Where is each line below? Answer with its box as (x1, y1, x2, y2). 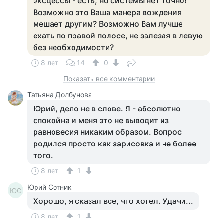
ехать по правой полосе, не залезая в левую (33, 31, 203, 40)
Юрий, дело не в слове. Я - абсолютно (33, 104, 181, 113)
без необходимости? (33, 42, 114, 52)
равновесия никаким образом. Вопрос (33, 127, 182, 137)
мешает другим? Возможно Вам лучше (33, 19, 182, 29)
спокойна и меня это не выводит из (33, 115, 169, 125)
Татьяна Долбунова (27, 91, 92, 99)
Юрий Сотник (27, 183, 72, 191)
